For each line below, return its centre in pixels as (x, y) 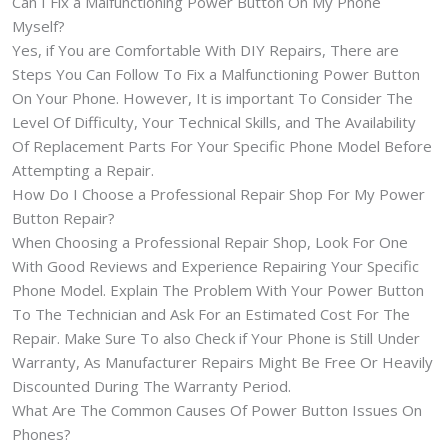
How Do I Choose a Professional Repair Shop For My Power (218, 193)
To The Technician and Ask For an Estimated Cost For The (211, 313)
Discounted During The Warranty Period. (151, 385)
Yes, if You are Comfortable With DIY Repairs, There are (205, 49)
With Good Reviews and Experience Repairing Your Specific (215, 265)
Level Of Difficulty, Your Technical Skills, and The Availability (214, 121)
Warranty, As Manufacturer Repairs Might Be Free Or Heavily (222, 361)
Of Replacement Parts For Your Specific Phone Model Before (222, 145)
